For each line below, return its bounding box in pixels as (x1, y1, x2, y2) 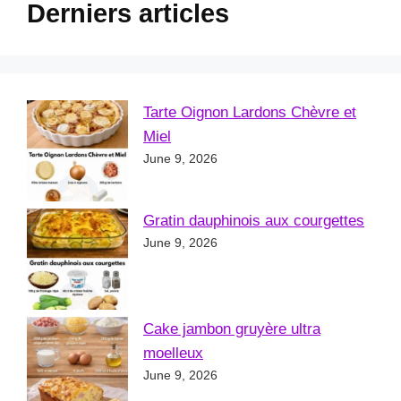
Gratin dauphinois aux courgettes (143, 212, 364, 230)
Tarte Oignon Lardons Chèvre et (143, 104, 356, 122)
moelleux (143, 345, 203, 363)
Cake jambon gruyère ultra (143, 320, 320, 338)
